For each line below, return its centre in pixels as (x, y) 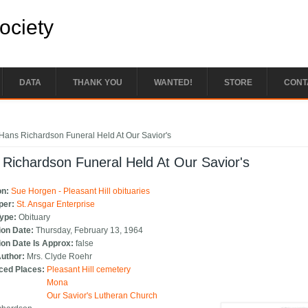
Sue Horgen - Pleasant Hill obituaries (81, 191)
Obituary (35, 218)
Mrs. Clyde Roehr (60, 257)
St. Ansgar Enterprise (56, 205)
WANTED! (173, 82)
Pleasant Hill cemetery (89, 270)
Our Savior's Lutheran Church (102, 296)
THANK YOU (98, 82)
